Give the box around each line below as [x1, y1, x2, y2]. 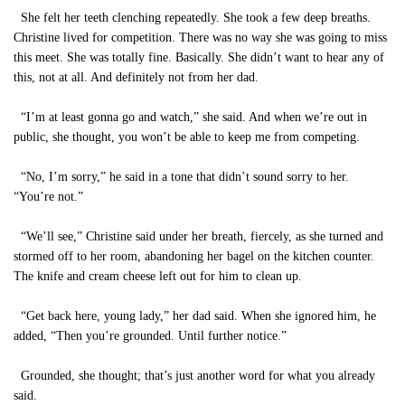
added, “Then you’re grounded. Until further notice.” [14, 329, 287, 343]
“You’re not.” [14, 190, 83, 203]
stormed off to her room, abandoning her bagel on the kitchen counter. [14, 250, 374, 263]
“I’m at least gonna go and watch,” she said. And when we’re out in [14, 110, 367, 124]
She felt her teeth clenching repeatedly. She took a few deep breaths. [14, 11, 371, 24]
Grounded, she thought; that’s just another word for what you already [14, 369, 375, 382]
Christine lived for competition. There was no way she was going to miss [14, 31, 387, 44]
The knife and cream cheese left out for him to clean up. [14, 269, 302, 283]
